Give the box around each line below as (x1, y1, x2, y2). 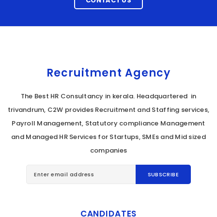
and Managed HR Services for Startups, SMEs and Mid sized (11, 132, 206, 141)
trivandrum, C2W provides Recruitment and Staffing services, (7, 105, 210, 114)
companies (90, 146, 127, 155)
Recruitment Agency (46, 65, 171, 80)
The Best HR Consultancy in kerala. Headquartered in (20, 92, 197, 101)
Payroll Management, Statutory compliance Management (12, 119, 205, 128)
